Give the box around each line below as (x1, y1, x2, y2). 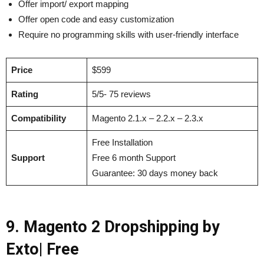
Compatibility (11, 113, 66, 123)
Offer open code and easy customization (18, 14, 174, 24)
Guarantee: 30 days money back (91, 167, 218, 178)
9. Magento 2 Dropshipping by (6, 217, 220, 236)
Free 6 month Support (91, 152, 176, 163)
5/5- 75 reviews (91, 88, 151, 99)
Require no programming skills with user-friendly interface (18, 29, 239, 39)
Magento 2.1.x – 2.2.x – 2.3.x (91, 113, 203, 123)
